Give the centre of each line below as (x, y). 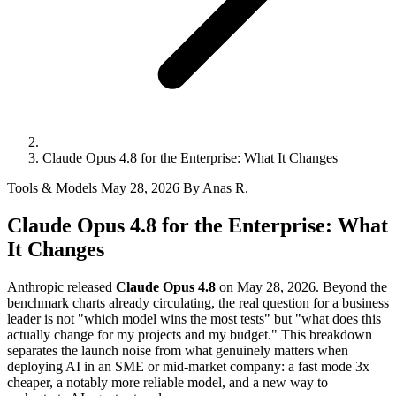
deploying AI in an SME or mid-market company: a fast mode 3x (188, 366)
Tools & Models (54, 188)
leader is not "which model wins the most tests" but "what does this (194, 318)
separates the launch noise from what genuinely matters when (178, 350)
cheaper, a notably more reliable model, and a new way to (168, 382)
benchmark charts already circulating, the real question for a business (198, 302)
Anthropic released (61, 286)
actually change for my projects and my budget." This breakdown (190, 334)
